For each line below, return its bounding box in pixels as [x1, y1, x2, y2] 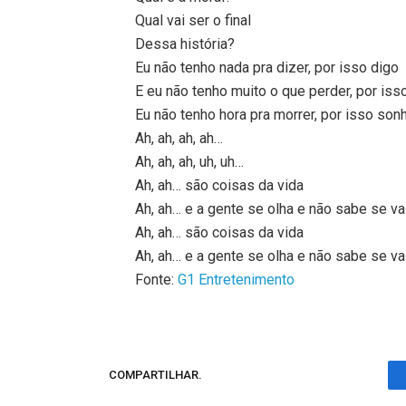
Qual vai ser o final [135, 11, 252, 29]
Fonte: [135, 270, 179, 288]
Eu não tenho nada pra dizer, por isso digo [135, 58, 400, 76]
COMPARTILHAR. [109, 368, 202, 382]
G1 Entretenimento [178, 270, 295, 288]
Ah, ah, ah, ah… [135, 129, 224, 147]
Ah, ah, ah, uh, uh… [135, 152, 245, 170]
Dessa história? [135, 34, 236, 53]
